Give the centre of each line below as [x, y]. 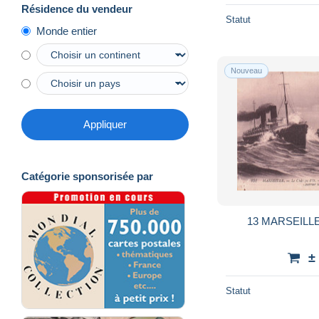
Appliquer [105, 125]
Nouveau [246, 70]
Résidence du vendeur [77, 9]
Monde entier [67, 31]
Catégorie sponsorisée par [87, 177]
